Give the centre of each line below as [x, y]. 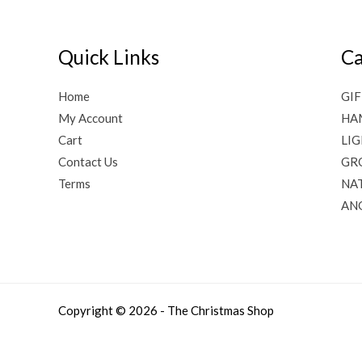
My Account [90, 118]
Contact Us [88, 162]
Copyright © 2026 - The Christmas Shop [166, 310]
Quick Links [109, 57]
